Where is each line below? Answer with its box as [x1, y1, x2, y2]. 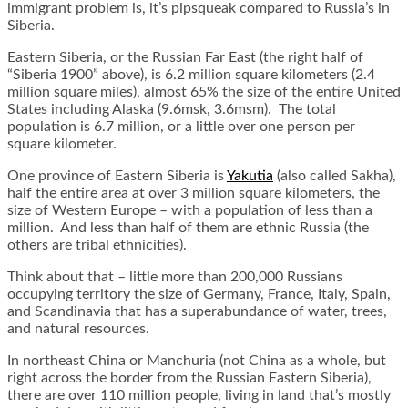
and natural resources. [7, 321, 149, 337]
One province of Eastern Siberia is [7, 168, 227, 184]
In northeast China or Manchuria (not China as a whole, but [7, 353, 386, 369]
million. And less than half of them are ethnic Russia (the [7, 220, 369, 236]
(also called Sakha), [273, 168, 396, 184]
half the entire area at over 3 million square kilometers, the [7, 186, 380, 201]
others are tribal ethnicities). [7, 238, 187, 253]
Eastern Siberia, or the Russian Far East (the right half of [7, 50, 363, 66]
